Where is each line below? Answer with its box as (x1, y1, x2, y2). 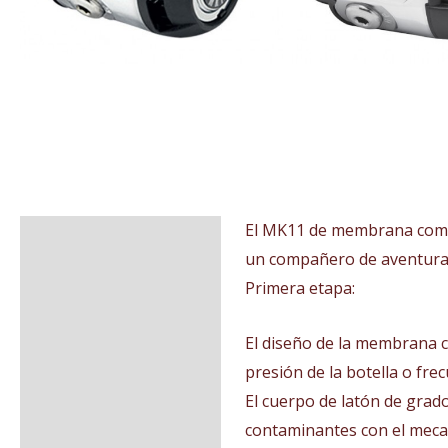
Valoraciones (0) (32, 273, 157, 296)
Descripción (32, 227, 123, 250)
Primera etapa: (245, 277, 355, 300)
